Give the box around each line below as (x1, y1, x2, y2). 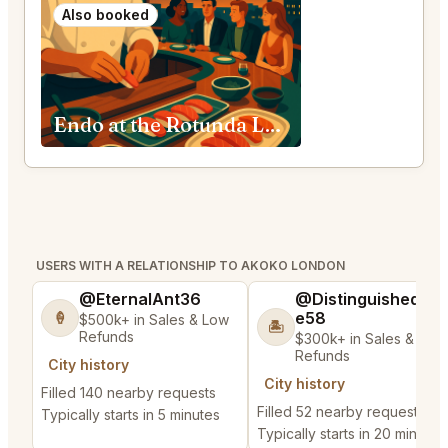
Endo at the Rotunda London (264, 112, 282, 138)
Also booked (62, 6, 149, 24)
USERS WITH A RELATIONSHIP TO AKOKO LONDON (36, 258, 345, 274)
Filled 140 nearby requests (41, 384, 216, 402)
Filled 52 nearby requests (257, 403, 425, 421)
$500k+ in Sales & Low (79, 311, 229, 329)
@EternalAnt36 (79, 289, 201, 310)
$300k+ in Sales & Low (295, 330, 445, 348)
